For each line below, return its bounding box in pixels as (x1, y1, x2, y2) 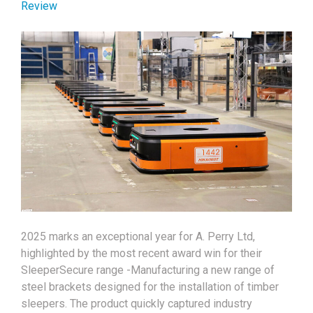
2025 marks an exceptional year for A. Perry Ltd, (21, 230, 255, 244)
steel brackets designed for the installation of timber (21, 280, 279, 294)
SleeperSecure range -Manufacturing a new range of (21, 263, 275, 277)
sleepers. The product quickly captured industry (21, 297, 252, 311)
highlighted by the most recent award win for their (21, 247, 262, 261)
